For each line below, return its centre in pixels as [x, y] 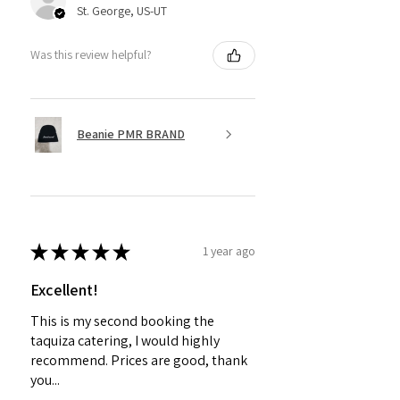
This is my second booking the [122, 321]
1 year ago [229, 251]
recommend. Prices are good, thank [139, 360]
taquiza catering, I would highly [125, 340]
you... [45, 379]
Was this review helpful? [91, 55]
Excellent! [64, 289]
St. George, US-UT [122, 10]
